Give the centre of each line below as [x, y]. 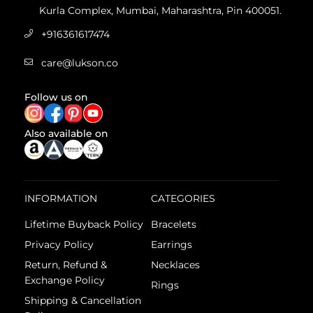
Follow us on [56, 97]
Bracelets [174, 224]
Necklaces [176, 264]
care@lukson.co [80, 63]
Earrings [172, 244]
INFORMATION [61, 198]
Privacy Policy [59, 244]
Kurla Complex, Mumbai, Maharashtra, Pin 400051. [160, 10]
